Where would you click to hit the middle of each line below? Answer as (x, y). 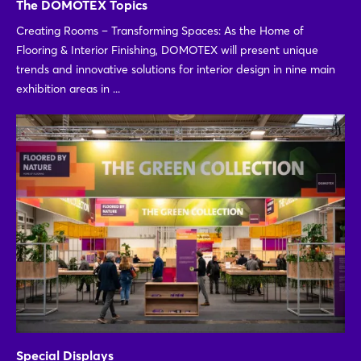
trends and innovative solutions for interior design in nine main (176, 69)
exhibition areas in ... (68, 88)
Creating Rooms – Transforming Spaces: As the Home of (160, 30)
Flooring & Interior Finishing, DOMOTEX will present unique (167, 50)
